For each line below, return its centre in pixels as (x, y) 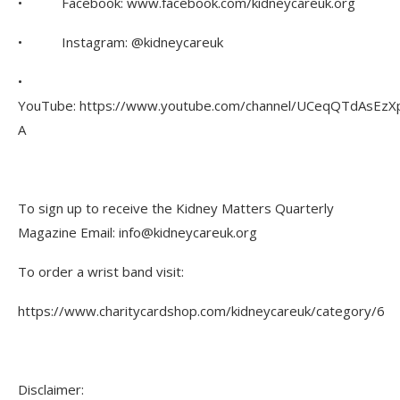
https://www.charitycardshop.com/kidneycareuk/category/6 (201, 310)
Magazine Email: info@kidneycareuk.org (137, 232)
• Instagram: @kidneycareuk (121, 42)
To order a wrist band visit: (101, 271)
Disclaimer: (51, 389)
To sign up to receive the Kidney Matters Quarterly (176, 208)
